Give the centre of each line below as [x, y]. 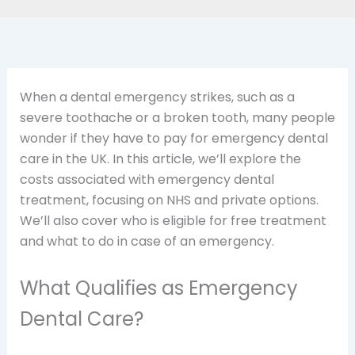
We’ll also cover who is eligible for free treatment [173, 221]
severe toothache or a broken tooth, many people [177, 118]
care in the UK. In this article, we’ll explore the [160, 159]
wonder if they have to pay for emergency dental [174, 139]
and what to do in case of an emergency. [147, 242]
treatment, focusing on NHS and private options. [169, 200]
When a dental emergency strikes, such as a [157, 97]
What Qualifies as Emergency [158, 288]
